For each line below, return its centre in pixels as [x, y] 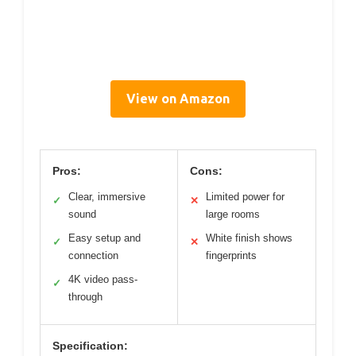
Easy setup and [104, 238]
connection [93, 256]
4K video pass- [103, 280]
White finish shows [249, 238]
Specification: [90, 346]
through [85, 297]
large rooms [233, 215]
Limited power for [245, 197]
